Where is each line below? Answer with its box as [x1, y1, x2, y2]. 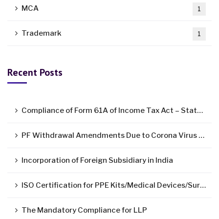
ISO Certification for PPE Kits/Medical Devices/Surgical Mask [22, 181, 200, 190]
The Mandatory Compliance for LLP [22, 206, 147, 215]
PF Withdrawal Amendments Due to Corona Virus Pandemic [22, 131, 198, 140]
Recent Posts [7, 66, 63, 79]
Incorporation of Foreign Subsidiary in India [22, 156, 173, 165]
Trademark [22, 29, 62, 38]
